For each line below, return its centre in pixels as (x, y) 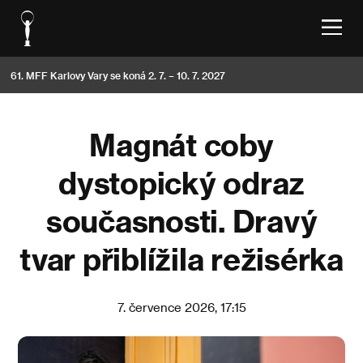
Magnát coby (181, 144)
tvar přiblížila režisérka (181, 258)
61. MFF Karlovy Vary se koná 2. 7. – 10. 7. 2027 (118, 75)
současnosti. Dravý (181, 220)
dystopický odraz (181, 182)
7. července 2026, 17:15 (181, 307)
